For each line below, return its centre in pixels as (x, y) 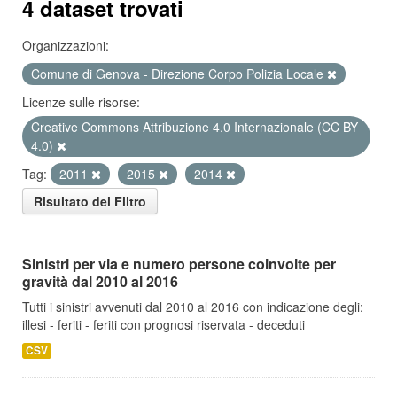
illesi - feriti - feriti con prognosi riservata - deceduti (163, 324)
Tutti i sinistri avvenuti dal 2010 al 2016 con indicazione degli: (193, 307)
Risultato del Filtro (90, 201)
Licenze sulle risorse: (81, 102)
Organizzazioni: (66, 45)
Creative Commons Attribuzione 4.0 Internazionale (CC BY (195, 127)
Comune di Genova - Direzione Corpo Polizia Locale (179, 74)
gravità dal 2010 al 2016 (100, 281)
